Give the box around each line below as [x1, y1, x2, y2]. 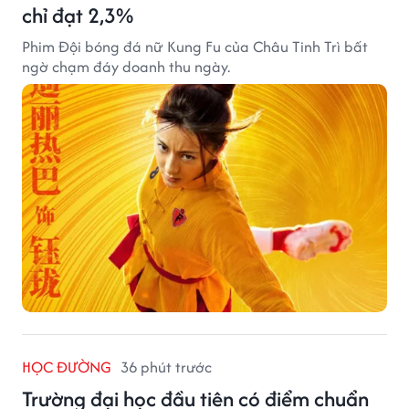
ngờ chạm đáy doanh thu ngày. [22, 56, 230, 79]
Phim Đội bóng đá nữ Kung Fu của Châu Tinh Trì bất [22, 36, 368, 58]
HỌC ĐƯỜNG [22, 356, 111, 379]
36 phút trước [121, 356, 212, 379]
